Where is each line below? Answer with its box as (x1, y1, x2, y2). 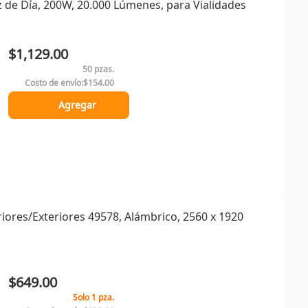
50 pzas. (82, 63, 114, 75)
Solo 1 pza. (73, 291, 114, 303)
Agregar (58, 98, 96, 111)
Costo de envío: (25, 77, 83, 89)
